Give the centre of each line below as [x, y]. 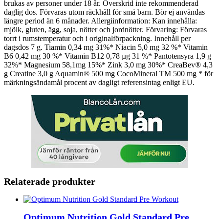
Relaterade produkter [50, 182]
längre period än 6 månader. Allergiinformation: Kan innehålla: [100, 21]
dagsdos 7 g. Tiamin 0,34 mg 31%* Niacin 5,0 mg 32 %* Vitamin [106, 47]
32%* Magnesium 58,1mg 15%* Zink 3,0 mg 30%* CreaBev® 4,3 [108, 65]
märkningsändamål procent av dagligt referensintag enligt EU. [99, 82]
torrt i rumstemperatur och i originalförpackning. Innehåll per [97, 38]
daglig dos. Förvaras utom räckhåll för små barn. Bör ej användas [104, 12]
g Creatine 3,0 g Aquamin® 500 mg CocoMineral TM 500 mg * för [109, 73]
